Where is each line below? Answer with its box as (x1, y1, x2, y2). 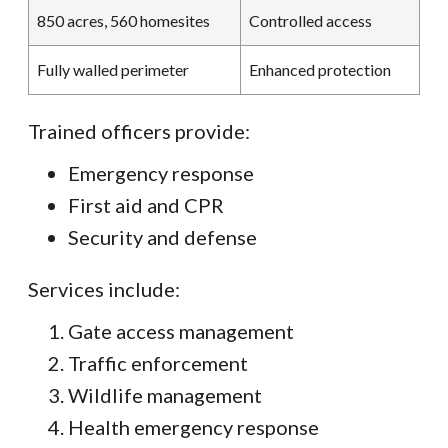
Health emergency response (68, 415, 319, 440)
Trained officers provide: (28, 119, 250, 144)
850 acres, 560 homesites (37, 11, 210, 31)
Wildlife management (68, 383, 262, 408)
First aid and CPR (68, 193, 224, 218)
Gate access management (68, 319, 294, 344)
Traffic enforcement (68, 351, 248, 376)
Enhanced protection (249, 60, 391, 80)
